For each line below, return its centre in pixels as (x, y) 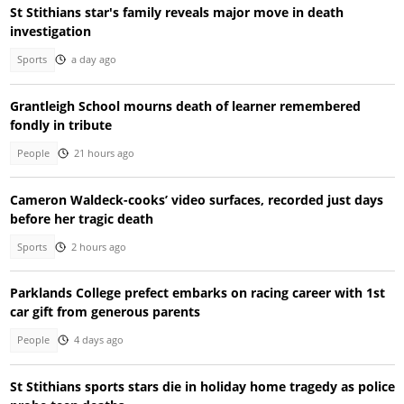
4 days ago (98, 340)
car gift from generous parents (105, 312)
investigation (50, 32)
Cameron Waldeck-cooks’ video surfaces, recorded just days (196, 199)
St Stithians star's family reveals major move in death (176, 13)
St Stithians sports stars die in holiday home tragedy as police (202, 386)
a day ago (93, 60)
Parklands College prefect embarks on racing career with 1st (197, 293)
